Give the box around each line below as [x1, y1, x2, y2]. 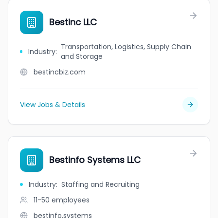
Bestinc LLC [49, 16, 97, 28]
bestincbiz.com [34, 67, 86, 77]
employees [52, 195, 90, 205]
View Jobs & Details [20, 100, 85, 109]
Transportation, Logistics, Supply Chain [60, 42, 191, 52]
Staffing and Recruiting [61, 180, 140, 189]
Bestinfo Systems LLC [49, 154, 141, 166]
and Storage [60, 52, 103, 61]
